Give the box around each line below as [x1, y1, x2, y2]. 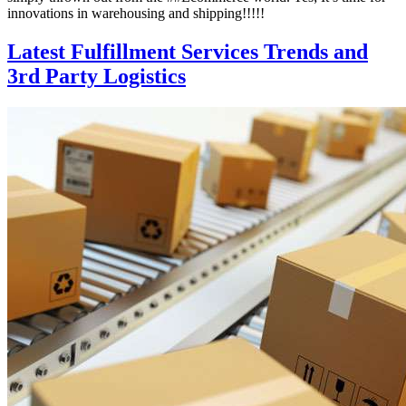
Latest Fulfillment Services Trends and [7, 40, 368, 64]
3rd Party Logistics [7, 64, 186, 89]
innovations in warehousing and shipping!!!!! [7, 5, 265, 22]
